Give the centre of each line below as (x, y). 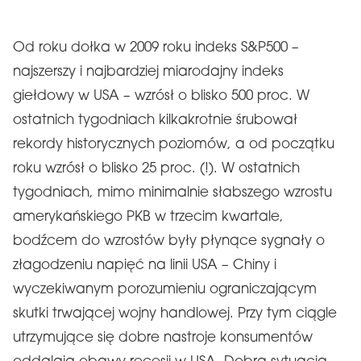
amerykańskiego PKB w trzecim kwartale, (148, 217)
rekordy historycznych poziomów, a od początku (174, 145)
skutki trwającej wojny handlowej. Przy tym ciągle (175, 314)
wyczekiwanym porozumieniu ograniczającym (165, 290)
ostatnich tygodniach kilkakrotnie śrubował (155, 120)
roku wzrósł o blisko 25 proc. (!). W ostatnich (156, 169)
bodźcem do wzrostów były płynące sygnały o (169, 241)
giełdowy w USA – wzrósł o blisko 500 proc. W (161, 96)
